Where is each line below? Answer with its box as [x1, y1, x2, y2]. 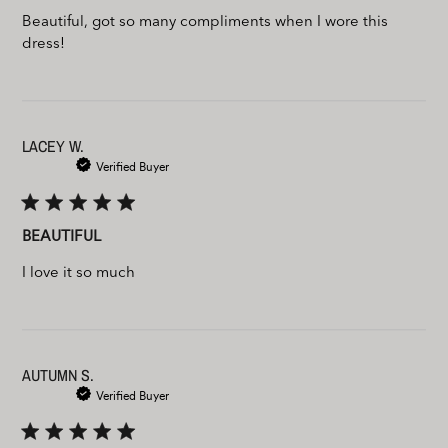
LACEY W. [22, 134, 85, 157]
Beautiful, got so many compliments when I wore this [22, 14, 389, 30]
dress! [22, 36, 66, 52]
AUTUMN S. [22, 363, 95, 386]
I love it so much [22, 265, 136, 281]
